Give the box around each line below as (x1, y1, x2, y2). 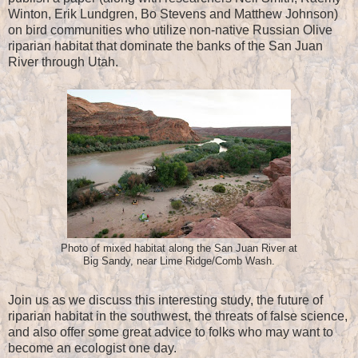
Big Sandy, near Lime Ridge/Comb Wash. (83, 255, 275, 267)
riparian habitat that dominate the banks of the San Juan (8, 38, 323, 53)
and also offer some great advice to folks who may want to (8, 325, 333, 340)
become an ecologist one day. (8, 341, 177, 356)
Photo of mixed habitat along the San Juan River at (61, 242, 297, 254)
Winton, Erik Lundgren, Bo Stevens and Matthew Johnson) (8, 6, 338, 21)
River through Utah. (8, 54, 118, 69)
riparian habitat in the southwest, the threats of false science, (8, 309, 348, 324)
